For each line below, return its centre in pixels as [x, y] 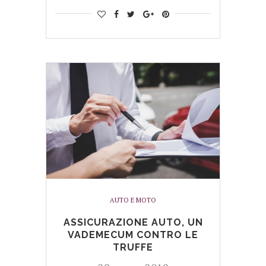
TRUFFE [133, 247]
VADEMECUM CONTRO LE [133, 235]
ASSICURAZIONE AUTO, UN [133, 222]
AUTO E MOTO [133, 200]
